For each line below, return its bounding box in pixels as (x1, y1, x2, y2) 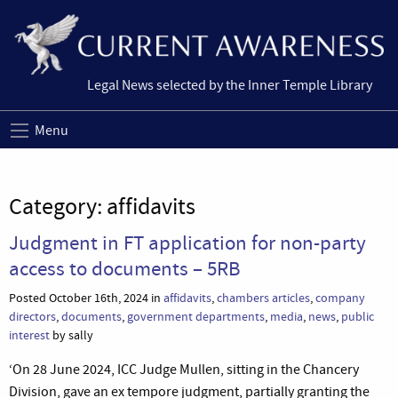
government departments (127, 307, 265, 325)
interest (9, 326, 50, 344)
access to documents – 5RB (9, 254, 241, 282)
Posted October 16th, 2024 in (9, 289, 163, 306)
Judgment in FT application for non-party (9, 228, 366, 256)
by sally (50, 326, 93, 344)
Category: (9, 191, 107, 221)
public (341, 307, 374, 325)
